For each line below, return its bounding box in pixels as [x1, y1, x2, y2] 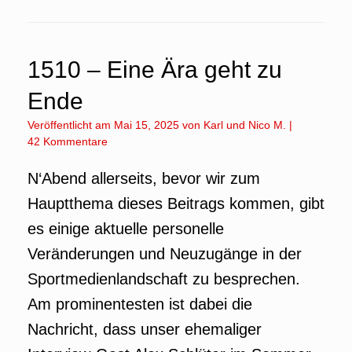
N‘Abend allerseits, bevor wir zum [27, 170, 260, 187]
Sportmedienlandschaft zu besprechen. [27, 270, 300, 288]
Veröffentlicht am [34, 119, 114, 131]
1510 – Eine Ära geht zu [27, 57, 282, 82]
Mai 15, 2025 [114, 119, 179, 131]
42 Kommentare [27, 135, 108, 148]
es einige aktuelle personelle [27, 220, 224, 237]
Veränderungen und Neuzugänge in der [27, 245, 302, 262]
